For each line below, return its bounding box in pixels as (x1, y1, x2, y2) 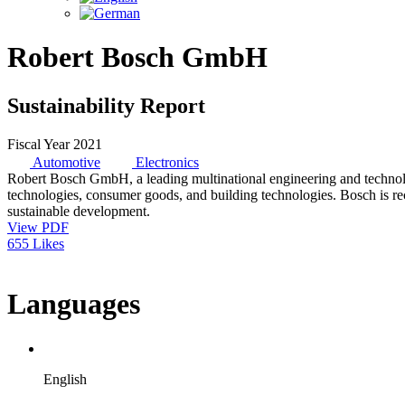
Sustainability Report (7, 93, 205, 118)
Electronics (136, 154, 199, 170)
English (43, 371, 87, 387)
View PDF (7, 219, 69, 235)
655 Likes (7, 235, 64, 251)
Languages (7, 287, 140, 321)
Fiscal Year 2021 (7, 136, 102, 152)
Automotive (33, 154, 100, 170)
